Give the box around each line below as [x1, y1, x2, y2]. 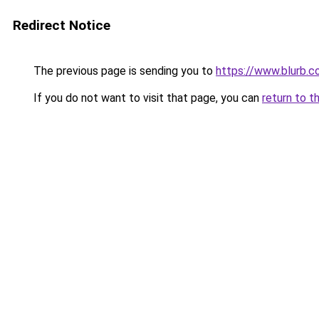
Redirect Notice [13, 17, 110, 33]
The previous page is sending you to [31, 64, 216, 78]
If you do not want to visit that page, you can [31, 91, 262, 105]
